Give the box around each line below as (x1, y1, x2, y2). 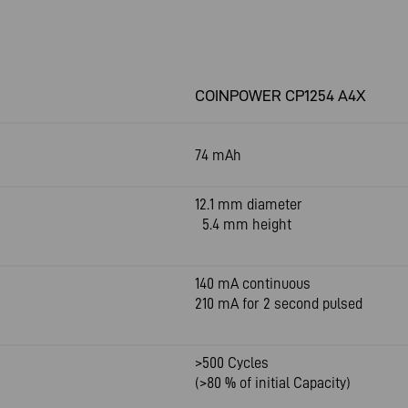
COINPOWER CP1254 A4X (195, 87, 366, 104)
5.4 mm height (195, 216, 291, 232)
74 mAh (195, 147, 241, 163)
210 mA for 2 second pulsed (195, 295, 362, 311)
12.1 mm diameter (195, 196, 302, 212)
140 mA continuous (195, 275, 311, 291)
